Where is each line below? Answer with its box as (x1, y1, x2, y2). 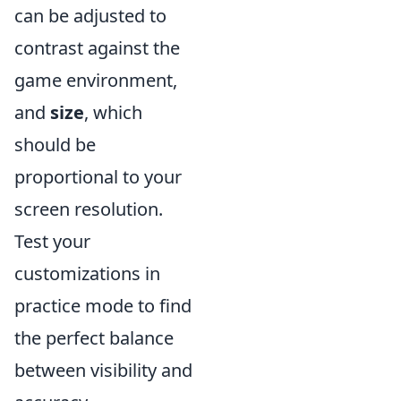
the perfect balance (14, 326, 174, 350)
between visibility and (14, 358, 192, 382)
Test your (14, 229, 90, 253)
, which (84, 100, 142, 124)
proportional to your (14, 165, 182, 189)
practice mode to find (14, 294, 192, 318)
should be (14, 132, 96, 157)
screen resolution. (14, 197, 163, 221)
